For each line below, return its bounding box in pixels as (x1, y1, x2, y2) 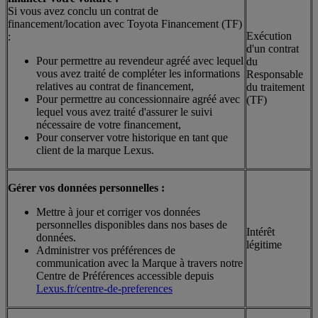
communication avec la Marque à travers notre (36, 256, 243, 269)
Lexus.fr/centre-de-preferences (36, 282, 172, 295)
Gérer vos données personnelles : (8, 181, 165, 194)
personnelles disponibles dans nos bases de (36, 218, 227, 231)
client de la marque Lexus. (36, 143, 154, 156)
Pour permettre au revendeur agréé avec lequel (36, 54, 243, 67)
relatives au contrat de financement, (36, 79, 194, 92)
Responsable (246, 67, 303, 80)
